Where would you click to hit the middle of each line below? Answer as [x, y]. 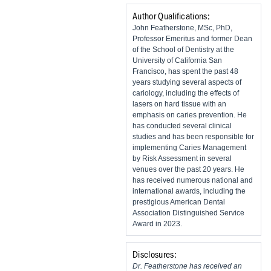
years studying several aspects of [187, 82]
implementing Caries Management [189, 147]
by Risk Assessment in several [182, 158]
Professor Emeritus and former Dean [192, 38]
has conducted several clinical [182, 126]
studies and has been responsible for [193, 136]
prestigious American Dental [179, 202]
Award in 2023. [157, 224]
